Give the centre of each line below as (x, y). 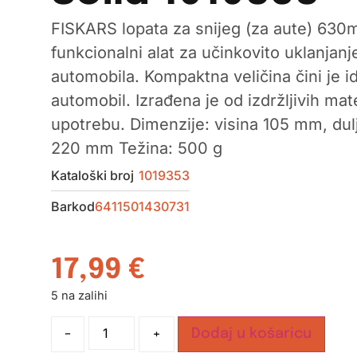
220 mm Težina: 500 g (136, 149)
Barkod (73, 207)
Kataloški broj (92, 176)
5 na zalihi (79, 296)
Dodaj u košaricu (251, 333)
